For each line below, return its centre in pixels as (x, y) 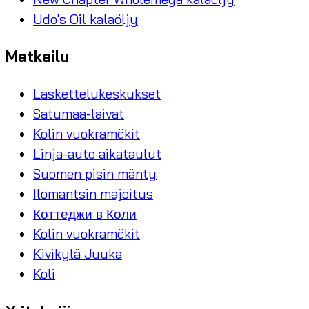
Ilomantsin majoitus (93, 194)
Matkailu (37, 57)
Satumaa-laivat (79, 114)
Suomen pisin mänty (95, 174)
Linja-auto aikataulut (97, 154)
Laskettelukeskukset (97, 94)
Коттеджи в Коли (85, 214)
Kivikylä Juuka (78, 254)
